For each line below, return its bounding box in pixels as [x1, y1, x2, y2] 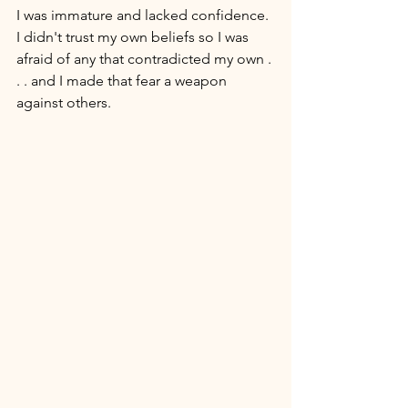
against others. [16, 93, 115, 111]
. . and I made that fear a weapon [16, 71, 230, 89]
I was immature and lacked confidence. [16, 5, 272, 24]
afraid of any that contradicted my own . [16, 49, 275, 67]
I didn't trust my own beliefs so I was [16, 27, 252, 46]
